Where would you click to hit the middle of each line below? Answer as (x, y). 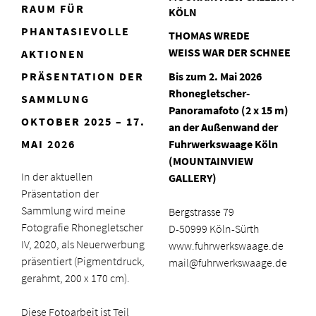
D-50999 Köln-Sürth (214, 229)
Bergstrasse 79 (201, 212)
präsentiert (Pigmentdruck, (83, 261)
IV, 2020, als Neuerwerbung (83, 244)
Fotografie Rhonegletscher (82, 227)
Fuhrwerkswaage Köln (223, 144)
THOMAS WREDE (209, 35)
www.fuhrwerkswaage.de (226, 245)
